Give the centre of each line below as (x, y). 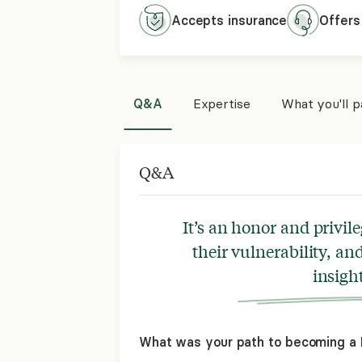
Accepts (200, 20)
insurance (258, 20)
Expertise (221, 103)
